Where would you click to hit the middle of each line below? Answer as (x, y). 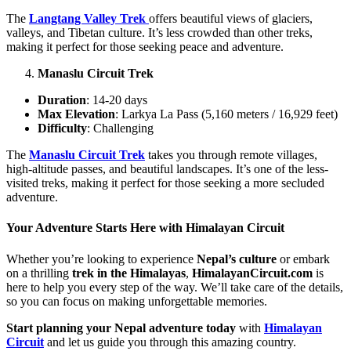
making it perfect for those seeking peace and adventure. (145, 47)
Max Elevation (76, 114)
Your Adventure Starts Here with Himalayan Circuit (145, 228)
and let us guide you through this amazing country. (170, 342)
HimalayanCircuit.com (252, 273)
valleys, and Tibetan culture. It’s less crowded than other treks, (159, 33)
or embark (303, 259)
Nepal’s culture (237, 259)
